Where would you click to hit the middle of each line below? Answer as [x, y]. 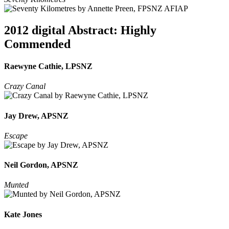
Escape [16, 135]
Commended [37, 44]
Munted [16, 185]
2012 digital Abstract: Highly [80, 30]
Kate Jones [23, 214]
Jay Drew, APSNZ [36, 116]
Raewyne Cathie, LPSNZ [48, 66]
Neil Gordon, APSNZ [41, 165]
